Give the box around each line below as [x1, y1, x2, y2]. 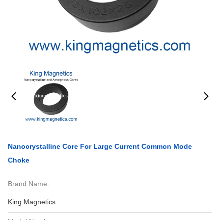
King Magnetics [8, 198, 55, 206]
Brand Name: [8, 180, 49, 188]
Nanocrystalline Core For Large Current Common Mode [8, 142, 192, 150]
